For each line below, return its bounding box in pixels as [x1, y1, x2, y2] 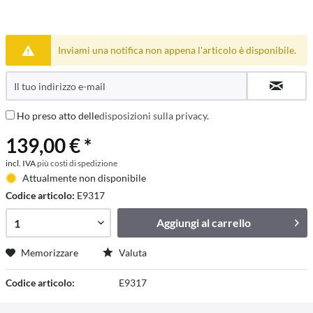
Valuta [117, 247, 147, 259]
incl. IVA [6, 158, 37, 168]
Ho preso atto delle [17, 110, 99, 122]
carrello [212, 216, 252, 229]
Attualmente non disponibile [22, 172, 146, 184]
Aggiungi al [156, 216, 210, 229]
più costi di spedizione [37, 158, 117, 168]
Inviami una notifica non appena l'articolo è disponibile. [57, 44, 296, 56]
